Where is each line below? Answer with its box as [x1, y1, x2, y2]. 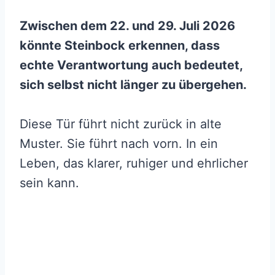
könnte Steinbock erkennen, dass [20, 38, 220, 53]
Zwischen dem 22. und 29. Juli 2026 [20, 18, 235, 34]
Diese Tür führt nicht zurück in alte [20, 117, 222, 132]
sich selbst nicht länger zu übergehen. [20, 77, 247, 93]
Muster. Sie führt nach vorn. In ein [20, 136, 218, 152]
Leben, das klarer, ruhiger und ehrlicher [20, 156, 248, 171]
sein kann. [20, 176, 79, 191]
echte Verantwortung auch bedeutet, [20, 58, 242, 73]
